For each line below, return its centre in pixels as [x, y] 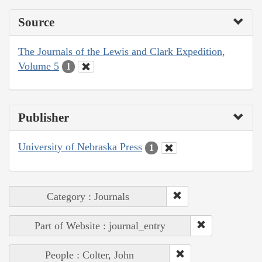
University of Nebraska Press [80, 147]
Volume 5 [39, 66]
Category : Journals [88, 196]
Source [36, 22]
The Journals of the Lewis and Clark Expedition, [122, 51]
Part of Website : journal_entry [100, 225]
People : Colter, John [89, 255]
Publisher [44, 118]
